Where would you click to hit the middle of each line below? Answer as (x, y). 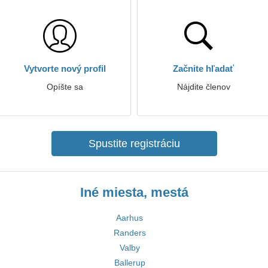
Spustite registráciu (134, 144)
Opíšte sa (65, 87)
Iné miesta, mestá (134, 192)
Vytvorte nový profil (65, 68)
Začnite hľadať (203, 68)
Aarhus (130, 218)
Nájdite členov (203, 87)
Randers (130, 233)
